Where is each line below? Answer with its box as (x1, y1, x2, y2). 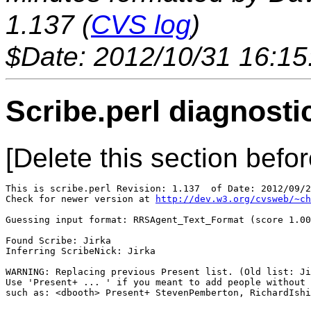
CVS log (91, 9, 191, 40)
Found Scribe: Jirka (6, 235, 111, 246)
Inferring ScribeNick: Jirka (6, 246, 155, 257)
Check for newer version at (6, 194, 155, 205)
